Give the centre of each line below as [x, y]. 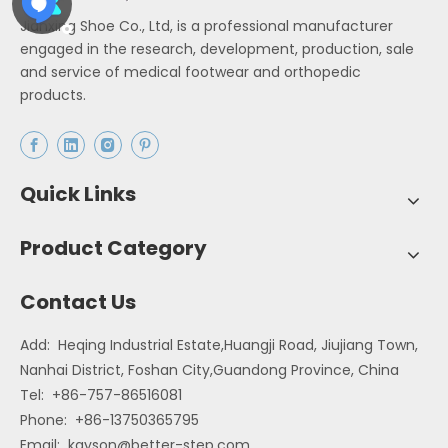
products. [53, 95]
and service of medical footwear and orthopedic [190, 72]
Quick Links [78, 194]
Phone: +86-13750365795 [109, 420]
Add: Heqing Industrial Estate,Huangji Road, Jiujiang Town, [219, 345]
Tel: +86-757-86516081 [101, 395]
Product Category [113, 248]
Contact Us [78, 302]
